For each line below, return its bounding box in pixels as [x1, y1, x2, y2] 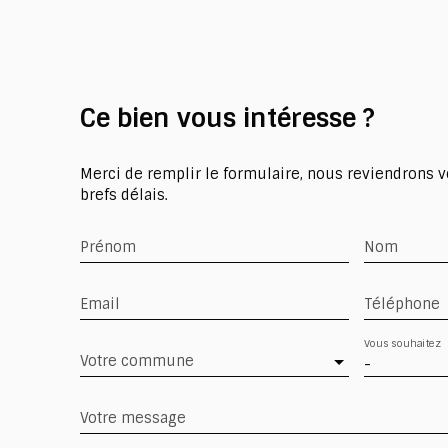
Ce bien [80, 101, 170, 135]
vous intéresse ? [177, 101, 375, 135]
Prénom [80, 237, 136, 256]
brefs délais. [80, 185, 168, 204]
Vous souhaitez [363, 337, 441, 351]
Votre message [80, 408, 186, 427]
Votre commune [80, 351, 194, 370]
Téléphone [363, 294, 440, 313]
